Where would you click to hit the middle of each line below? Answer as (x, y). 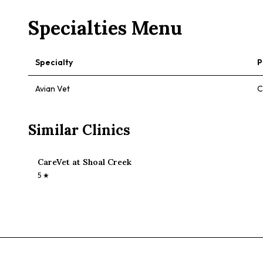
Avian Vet (53, 89)
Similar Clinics (79, 130)
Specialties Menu (105, 28)
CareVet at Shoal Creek (85, 162)
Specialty (54, 62)
